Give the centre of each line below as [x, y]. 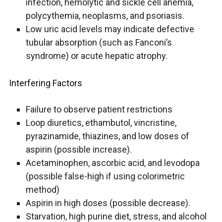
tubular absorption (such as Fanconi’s [99, 43]
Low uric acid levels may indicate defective [110, 29]
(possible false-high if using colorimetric [105, 176]
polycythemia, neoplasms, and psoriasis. [105, 16]
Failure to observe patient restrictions [99, 109]
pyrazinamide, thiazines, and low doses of [107, 136]
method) [42, 189]
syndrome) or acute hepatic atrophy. [96, 56]
